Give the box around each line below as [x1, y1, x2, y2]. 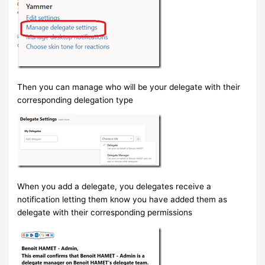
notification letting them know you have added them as [17, 194, 228, 204]
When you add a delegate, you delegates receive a [17, 181, 212, 191]
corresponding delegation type [17, 95, 134, 105]
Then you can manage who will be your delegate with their [17, 82, 241, 92]
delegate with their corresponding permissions [17, 207, 193, 217]
